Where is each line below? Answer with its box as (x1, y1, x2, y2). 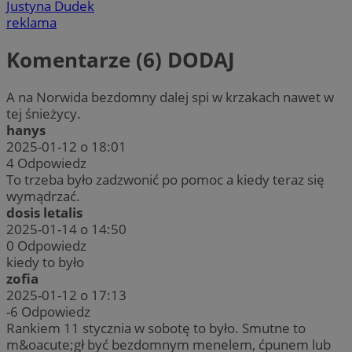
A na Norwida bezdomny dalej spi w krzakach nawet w (6, 88, 334, 107)
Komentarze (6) (6, 46, 167, 75)
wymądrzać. (6, 187, 80, 206)
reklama (6, 13, 57, 31)
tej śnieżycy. (6, 104, 81, 123)
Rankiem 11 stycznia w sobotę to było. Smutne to (6, 319, 306, 338)
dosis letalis (6, 203, 82, 222)
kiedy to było (6, 253, 84, 272)
